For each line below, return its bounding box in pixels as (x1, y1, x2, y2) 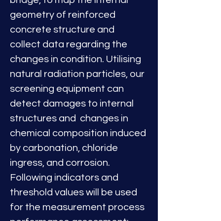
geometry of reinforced (10, 10, 117, 20)
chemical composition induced (10, 128, 148, 138)
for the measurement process (10, 202, 147, 212)
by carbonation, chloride (10, 143, 120, 153)
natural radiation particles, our (10, 69, 147, 79)
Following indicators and (10, 173, 120, 183)
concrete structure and (10, 25, 116, 35)
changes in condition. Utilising (10, 54, 143, 64)
